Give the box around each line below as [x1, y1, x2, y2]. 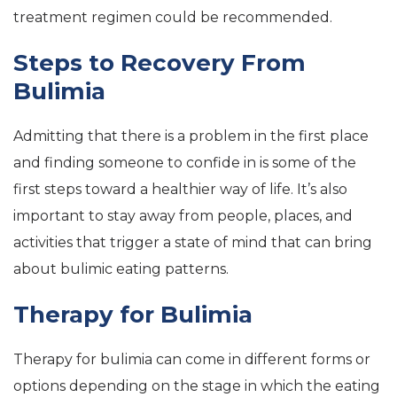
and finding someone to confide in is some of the [13, 154, 356, 171]
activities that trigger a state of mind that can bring [13, 234, 372, 251]
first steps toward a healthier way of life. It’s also [13, 181, 347, 198]
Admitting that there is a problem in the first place [13, 128, 369, 144]
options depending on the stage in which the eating [13, 378, 380, 394]
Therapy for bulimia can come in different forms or [13, 351, 370, 368]
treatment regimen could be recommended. [13, 9, 332, 26]
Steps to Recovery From [13, 49, 306, 77]
